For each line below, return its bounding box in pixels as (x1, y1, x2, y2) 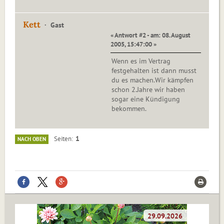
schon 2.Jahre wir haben (111, 85, 185, 94)
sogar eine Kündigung (111, 94, 180, 104)
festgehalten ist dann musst (111, 66, 196, 75)
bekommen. (111, 104, 146, 113)
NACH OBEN (17, 135, 46, 143)
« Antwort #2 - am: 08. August (110, 31, 190, 39)
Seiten (54, 134, 71, 143)
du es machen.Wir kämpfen (111, 75, 193, 85)
